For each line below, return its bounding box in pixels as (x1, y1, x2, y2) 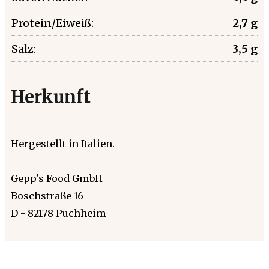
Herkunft (11, 86, 91, 108)
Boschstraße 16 (11, 189, 83, 202)
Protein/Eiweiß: (11, 16, 94, 30)
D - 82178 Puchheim (11, 207, 106, 219)
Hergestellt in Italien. (11, 137, 115, 150)
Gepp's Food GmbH (11, 172, 103, 184)
